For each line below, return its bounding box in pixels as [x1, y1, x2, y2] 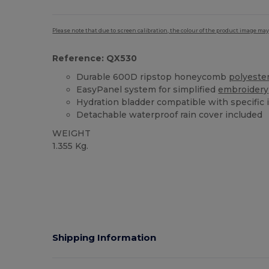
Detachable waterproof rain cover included [76, 109, 263, 120]
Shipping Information [52, 231, 157, 243]
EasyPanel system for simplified [76, 83, 219, 95]
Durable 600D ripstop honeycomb [76, 71, 229, 82]
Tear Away [56, 161, 90, 169]
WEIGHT [52, 127, 91, 139]
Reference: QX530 [52, 52, 138, 64]
